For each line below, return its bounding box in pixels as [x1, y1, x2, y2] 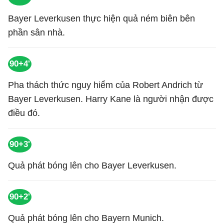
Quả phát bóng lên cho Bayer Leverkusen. [8, 160, 176, 170]
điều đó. [8, 108, 40, 118]
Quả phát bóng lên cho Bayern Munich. [8, 213, 164, 223]
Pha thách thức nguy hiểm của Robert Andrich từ [8, 80, 203, 90]
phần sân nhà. [8, 27, 65, 37]
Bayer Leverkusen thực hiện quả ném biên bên [8, 13, 195, 23]
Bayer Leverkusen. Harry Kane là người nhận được [8, 94, 213, 104]
